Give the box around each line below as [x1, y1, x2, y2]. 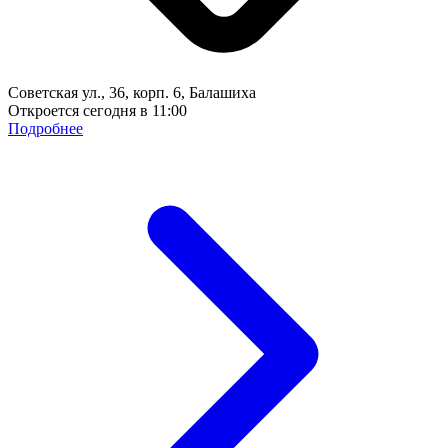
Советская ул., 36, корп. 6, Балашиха [8, 84, 256, 102]
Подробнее [8, 120, 83, 138]
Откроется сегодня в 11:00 [8, 102, 187, 120]
